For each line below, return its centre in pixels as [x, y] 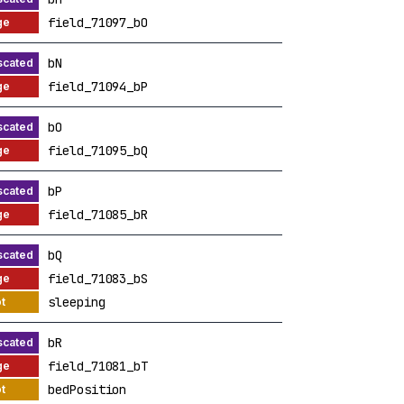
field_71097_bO [98, 22]
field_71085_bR [98, 214]
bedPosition [87, 389]
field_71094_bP [98, 86]
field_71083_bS [98, 278]
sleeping [77, 302]
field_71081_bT [98, 366]
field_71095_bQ [98, 150]
